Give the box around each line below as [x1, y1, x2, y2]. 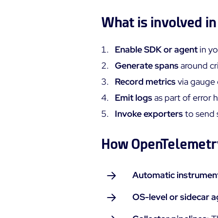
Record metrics [115, 76, 176, 87]
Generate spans [115, 60, 179, 71]
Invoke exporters [115, 108, 183, 119]
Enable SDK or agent [115, 44, 198, 55]
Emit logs [115, 92, 152, 103]
